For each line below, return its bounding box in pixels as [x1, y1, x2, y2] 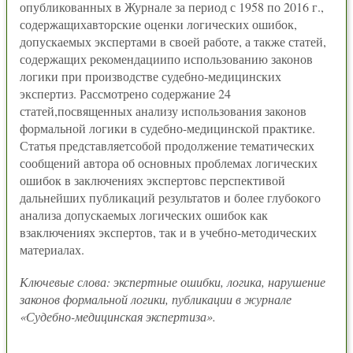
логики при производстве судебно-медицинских [20, 68, 281, 84]
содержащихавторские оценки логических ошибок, [20, 16, 297, 32]
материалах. [20, 241, 84, 258]
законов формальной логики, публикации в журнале [20, 291, 292, 307]
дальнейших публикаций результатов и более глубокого [20, 189, 321, 206]
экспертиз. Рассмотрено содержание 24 [20, 85, 231, 102]
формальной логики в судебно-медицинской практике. [20, 120, 315, 136]
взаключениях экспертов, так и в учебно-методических [20, 224, 317, 240]
